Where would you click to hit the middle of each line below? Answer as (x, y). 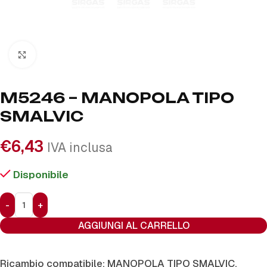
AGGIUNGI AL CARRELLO (133, 226)
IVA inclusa (80, 148)
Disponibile (41, 175)
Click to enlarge (72, 55)
